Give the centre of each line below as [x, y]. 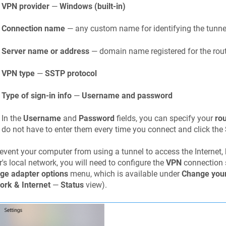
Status [72, 185]
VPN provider [25, 6]
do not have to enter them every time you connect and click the [113, 129]
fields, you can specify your [164, 118]
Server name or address [45, 51]
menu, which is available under [125, 174]
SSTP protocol [71, 73]
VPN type [18, 73]
